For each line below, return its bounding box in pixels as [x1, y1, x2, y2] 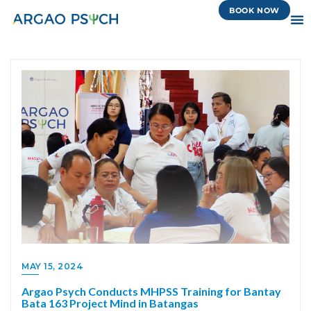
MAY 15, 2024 [22, 261, 83, 271]
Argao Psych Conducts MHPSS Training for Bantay [22, 285, 281, 298]
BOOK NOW [229, 6, 280, 15]
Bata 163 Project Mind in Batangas [22, 296, 199, 310]
